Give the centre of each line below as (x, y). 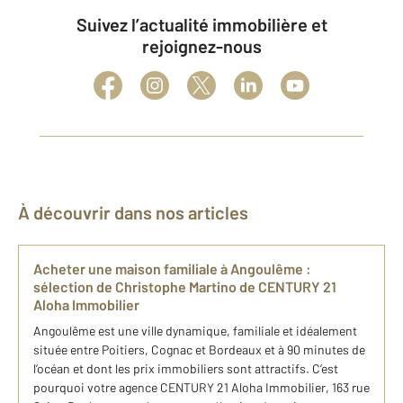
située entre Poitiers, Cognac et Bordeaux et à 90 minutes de (199, 349)
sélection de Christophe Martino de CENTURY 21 (185, 287)
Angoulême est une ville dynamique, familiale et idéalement (195, 331)
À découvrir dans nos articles (139, 212)
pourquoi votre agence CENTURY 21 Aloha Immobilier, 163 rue (201, 387)
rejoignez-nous (201, 46)
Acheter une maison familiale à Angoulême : (172, 269)
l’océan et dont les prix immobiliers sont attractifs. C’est (186, 368)
